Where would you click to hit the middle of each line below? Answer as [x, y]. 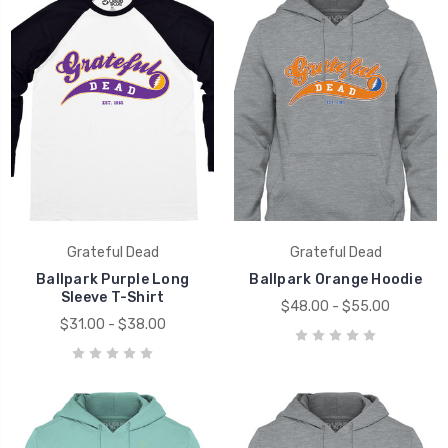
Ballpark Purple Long [112, 280]
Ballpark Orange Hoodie [335, 280]
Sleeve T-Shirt [112, 298]
